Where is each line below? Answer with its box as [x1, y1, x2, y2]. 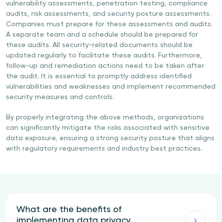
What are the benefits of [16, 205, 121, 214]
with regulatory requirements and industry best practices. [6, 145, 202, 152]
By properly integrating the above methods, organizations [6, 114, 204, 121]
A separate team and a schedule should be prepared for [6, 31, 198, 38]
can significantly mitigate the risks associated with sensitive [6, 124, 210, 131]
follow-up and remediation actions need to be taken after [6, 62, 204, 69]
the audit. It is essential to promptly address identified [6, 73, 192, 80]
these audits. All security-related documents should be [6, 42, 193, 49]
